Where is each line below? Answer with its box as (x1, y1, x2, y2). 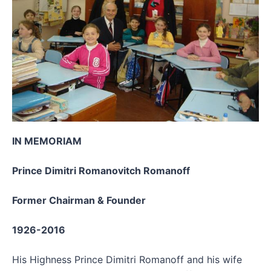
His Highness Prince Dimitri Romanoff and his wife (12, 253, 242, 266)
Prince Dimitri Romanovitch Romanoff (12, 165, 190, 177)
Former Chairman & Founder (12, 194, 146, 207)
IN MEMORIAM (12, 135, 82, 148)
